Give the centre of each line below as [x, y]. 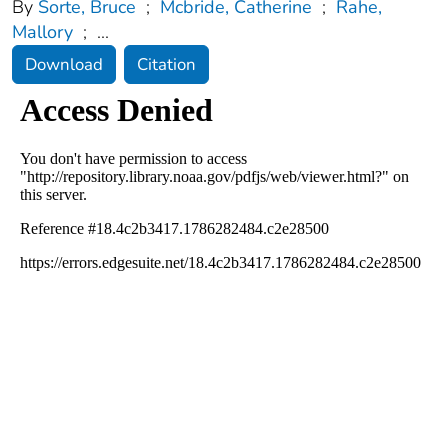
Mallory [42, 31]
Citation [166, 64]
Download [64, 64]
